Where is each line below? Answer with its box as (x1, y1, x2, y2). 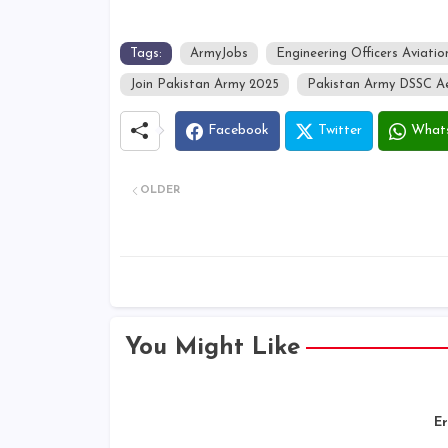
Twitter (317, 123, 362, 139)
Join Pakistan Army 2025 (129, 78, 279, 92)
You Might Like (124, 335, 300, 360)
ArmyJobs (189, 47, 248, 61)
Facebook (207, 123, 269, 139)
